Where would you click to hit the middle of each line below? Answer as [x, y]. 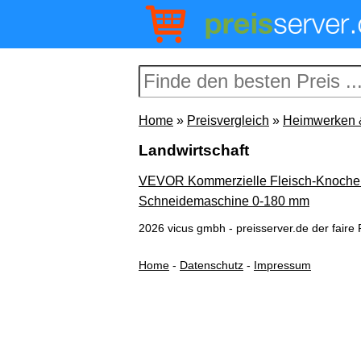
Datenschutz [212, 265]
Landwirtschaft [194, 150]
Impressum [282, 265]
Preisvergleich [228, 120]
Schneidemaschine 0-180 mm [224, 201]
